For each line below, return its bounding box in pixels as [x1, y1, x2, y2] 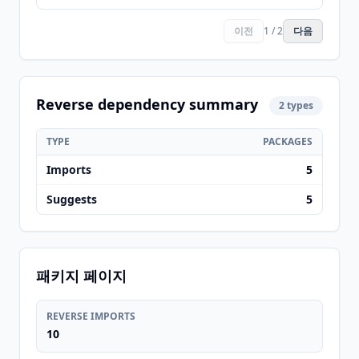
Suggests [46, 192, 97, 207]
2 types [279, 99, 313, 112]
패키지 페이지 [36, 266, 127, 285]
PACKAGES [263, 135, 313, 148]
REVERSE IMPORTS [46, 309, 135, 323]
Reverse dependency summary [36, 95, 258, 114]
